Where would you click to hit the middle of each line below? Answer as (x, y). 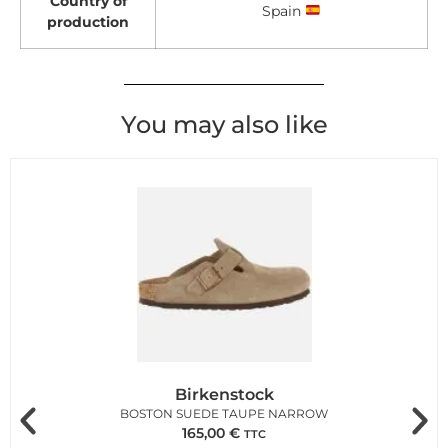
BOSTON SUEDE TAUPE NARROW (224, 414)
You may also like (224, 123)
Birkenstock (224, 395)
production (88, 21)
